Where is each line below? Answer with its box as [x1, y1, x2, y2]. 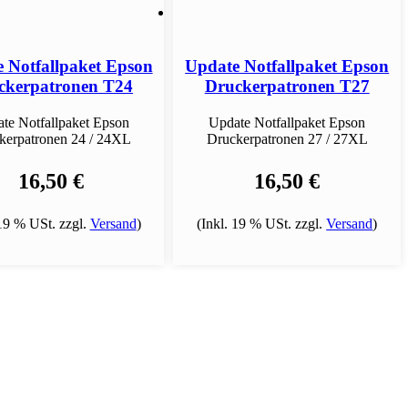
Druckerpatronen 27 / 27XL [206, 130, 368, 147]
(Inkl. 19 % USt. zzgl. [197, 215, 327, 231]
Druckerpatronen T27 [204, 76, 370, 97]
